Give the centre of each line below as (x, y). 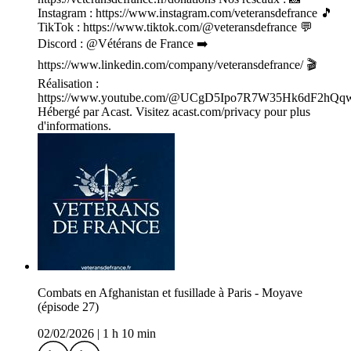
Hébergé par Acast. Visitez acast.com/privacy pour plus (174, 112)
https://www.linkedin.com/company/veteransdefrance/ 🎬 (177, 65)
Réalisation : (68, 84)
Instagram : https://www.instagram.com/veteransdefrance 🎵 (185, 13)
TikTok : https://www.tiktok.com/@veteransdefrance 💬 (175, 27)
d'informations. (74, 126)
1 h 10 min (129, 334)
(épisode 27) (68, 307)
